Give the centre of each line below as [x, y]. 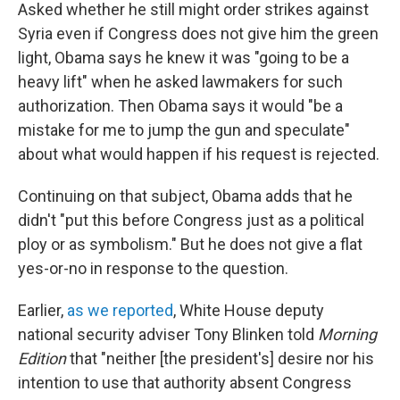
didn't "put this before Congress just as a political [191, 220]
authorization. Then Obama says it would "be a [180, 106]
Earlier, [42, 310]
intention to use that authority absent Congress [185, 383]
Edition [42, 358]
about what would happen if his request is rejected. [199, 154]
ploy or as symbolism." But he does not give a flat [190, 244]
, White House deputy [249, 310]
